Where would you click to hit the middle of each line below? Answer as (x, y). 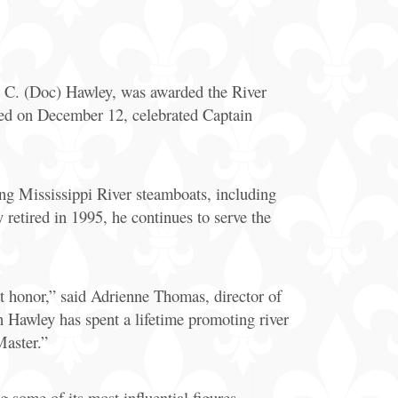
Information (54, 47)
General (40, 26)
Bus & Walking (62, 93)
